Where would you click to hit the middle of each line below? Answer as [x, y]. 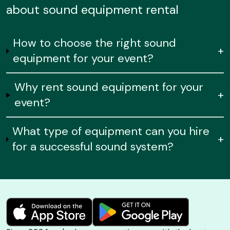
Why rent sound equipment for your [109, 87]
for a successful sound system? [93, 147]
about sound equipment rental [92, 10]
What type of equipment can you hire [111, 131]
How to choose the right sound [95, 43]
